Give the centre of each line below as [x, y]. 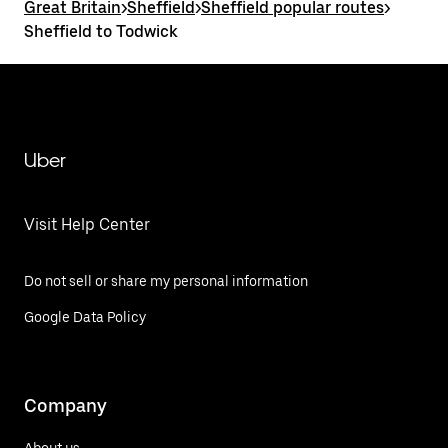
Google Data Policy [85, 317]
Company [65, 405]
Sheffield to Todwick [101, 31]
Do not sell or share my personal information [166, 281]
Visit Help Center [87, 224]
